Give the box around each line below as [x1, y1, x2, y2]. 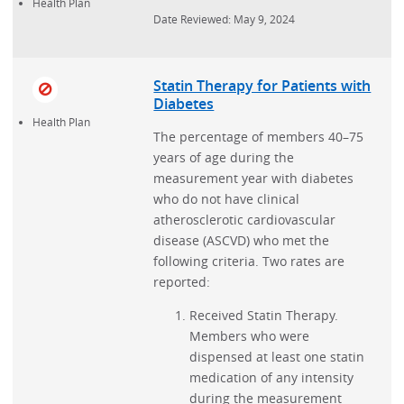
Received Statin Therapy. [189, 306, 339, 324]
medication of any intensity [189, 368, 354, 386]
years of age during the [153, 148, 295, 166]
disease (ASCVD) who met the [153, 231, 330, 249]
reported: [153, 272, 211, 290]
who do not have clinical [153, 189, 300, 207]
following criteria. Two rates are [153, 252, 345, 270]
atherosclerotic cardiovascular [153, 210, 336, 228]
